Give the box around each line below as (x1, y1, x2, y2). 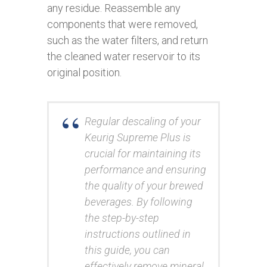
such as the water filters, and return (47, 33, 208, 46)
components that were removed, (47, 17, 198, 30)
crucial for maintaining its (85, 147, 201, 160)
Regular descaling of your (85, 114, 201, 128)
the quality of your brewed (85, 179, 203, 192)
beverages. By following (85, 195, 193, 208)
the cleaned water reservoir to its (47, 49, 200, 63)
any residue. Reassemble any (47, 1, 181, 14)
